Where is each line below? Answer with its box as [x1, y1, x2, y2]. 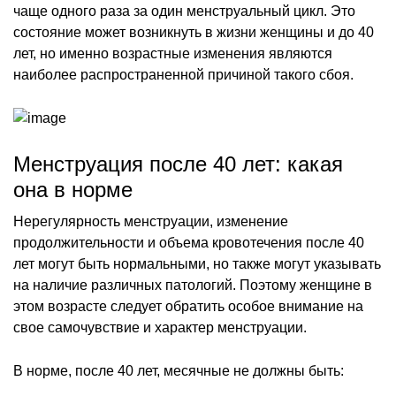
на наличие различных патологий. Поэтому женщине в [13, 277, 372, 293]
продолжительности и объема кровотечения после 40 [13, 234, 364, 250]
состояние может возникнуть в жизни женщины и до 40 [13, 24, 374, 40]
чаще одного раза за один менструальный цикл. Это [13, 3, 355, 19]
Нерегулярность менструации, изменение [13, 213, 288, 229]
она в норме [13, 177, 133, 202]
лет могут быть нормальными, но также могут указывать [13, 255, 381, 271]
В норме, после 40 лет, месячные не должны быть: [13, 362, 344, 378]
